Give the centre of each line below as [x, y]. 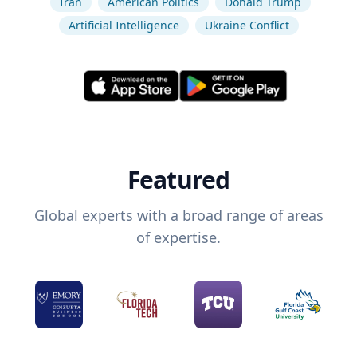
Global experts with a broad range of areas [178, 216]
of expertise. [178, 238]
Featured [178, 180]
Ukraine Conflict [247, 25]
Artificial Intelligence [124, 25]
